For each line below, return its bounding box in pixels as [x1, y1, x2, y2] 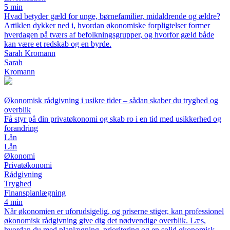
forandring [4, 124, 38, 133]
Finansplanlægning [4, 188, 66, 198]
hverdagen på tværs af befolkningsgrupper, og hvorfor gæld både [4, 30, 214, 40]
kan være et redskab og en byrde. [4, 40, 111, 49]
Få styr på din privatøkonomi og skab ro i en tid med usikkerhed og [4, 114, 221, 124]
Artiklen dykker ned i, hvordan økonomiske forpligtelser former [4, 21, 210, 30]
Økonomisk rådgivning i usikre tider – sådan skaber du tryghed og [4, 96, 218, 105]
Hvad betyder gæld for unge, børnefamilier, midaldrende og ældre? [4, 12, 220, 21]
